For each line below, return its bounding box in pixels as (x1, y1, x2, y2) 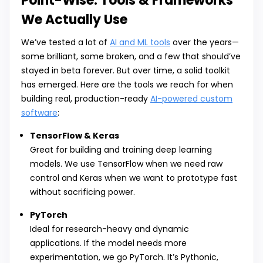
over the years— (170, 36, 239, 49)
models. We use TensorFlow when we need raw (30, 158, 222, 170)
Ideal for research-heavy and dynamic (30, 223, 189, 235)
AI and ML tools (110, 36, 170, 49)
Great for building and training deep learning (30, 144, 212, 156)
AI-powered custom (150, 93, 232, 105)
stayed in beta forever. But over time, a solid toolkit (21, 65, 230, 77)
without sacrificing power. (30, 186, 135, 198)
